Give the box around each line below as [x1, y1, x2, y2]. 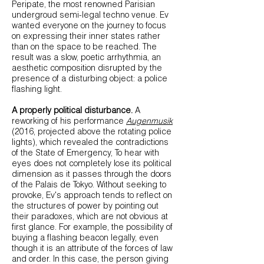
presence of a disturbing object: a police [12, 75, 167, 84]
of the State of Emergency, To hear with [12, 150, 159, 158]
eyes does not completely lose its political [12, 160, 171, 169]
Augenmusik [126, 118, 173, 126]
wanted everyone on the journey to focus [12, 22, 166, 31]
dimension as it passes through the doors [12, 171, 171, 179]
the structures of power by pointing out [12, 203, 159, 211]
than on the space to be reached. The [12, 44, 157, 52]
